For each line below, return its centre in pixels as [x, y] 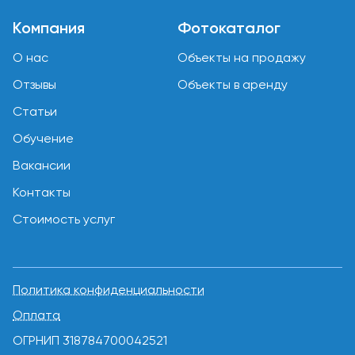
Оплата [36, 315]
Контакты [42, 192]
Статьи [35, 111]
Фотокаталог [229, 28]
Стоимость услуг [64, 219]
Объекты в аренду [233, 84]
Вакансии [42, 165]
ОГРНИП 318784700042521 [90, 340]
